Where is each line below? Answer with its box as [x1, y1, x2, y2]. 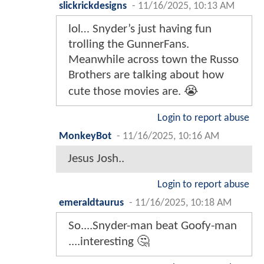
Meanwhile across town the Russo [68, 54, 239, 67]
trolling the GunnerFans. [68, 38, 189, 51]
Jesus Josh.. [68, 153, 124, 166]
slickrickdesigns [59, 1, 127, 12]
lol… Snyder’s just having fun [68, 23, 212, 36]
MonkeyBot [59, 131, 111, 142]
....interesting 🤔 [68, 236, 149, 249]
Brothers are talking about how [68, 69, 224, 82]
